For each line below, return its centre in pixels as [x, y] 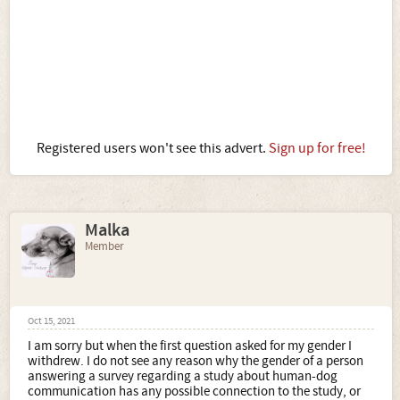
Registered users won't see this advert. [152, 148]
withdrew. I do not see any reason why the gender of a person [196, 361]
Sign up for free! [317, 148]
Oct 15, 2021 [51, 321]
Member [104, 246]
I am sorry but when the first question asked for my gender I [190, 346]
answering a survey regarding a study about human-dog [183, 376]
